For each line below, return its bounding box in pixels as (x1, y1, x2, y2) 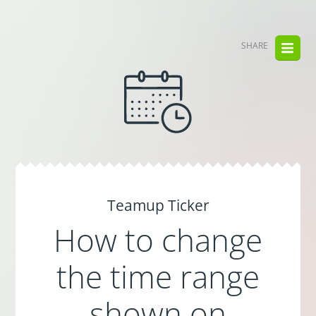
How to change (54, 219, 262, 261)
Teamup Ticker (107, 195, 209, 215)
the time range (56, 255, 260, 298)
